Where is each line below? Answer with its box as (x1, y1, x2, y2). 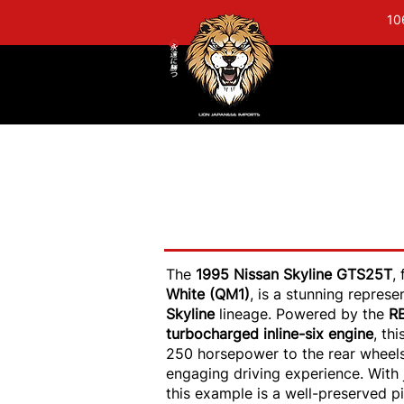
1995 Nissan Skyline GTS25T (196, 265, 392, 283)
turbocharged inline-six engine (166, 325, 373, 343)
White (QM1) (166, 285, 250, 303)
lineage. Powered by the (219, 305, 389, 323)
